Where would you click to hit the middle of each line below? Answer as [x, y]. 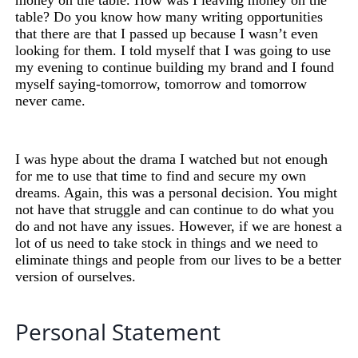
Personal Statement [118, 332]
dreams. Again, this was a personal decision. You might [177, 193]
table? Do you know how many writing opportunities [169, 17]
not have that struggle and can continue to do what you [175, 210]
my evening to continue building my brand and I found [175, 68]
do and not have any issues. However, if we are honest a [179, 227]
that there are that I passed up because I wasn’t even [167, 34]
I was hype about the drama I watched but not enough [172, 159]
